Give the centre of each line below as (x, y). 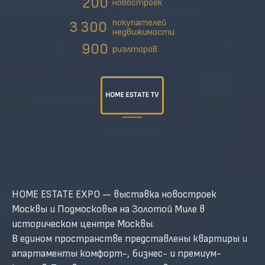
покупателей (139, 23)
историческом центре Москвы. (83, 224)
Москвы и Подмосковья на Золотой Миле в (108, 209)
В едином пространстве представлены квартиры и (130, 239)
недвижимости (143, 32)
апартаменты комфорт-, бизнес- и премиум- (117, 253)
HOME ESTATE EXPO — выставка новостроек (114, 194)
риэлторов (135, 49)
